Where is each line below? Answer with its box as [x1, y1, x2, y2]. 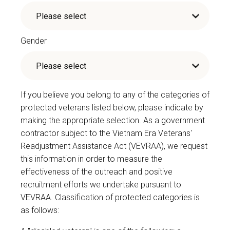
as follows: [21, 205, 59, 216]
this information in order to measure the [21, 154, 162, 164]
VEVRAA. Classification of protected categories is [21, 193, 200, 203]
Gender [21, 36, 47, 46]
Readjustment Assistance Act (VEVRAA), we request [21, 141, 207, 151]
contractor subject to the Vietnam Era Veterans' [21, 128, 192, 139]
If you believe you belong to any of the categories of [21, 90, 209, 100]
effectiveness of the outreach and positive [21, 167, 172, 177]
